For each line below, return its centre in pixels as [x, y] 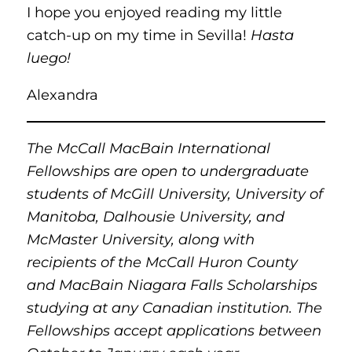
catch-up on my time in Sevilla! [138, 35]
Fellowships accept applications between [174, 330]
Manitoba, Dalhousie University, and [155, 216]
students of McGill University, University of [174, 193]
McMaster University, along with [140, 239]
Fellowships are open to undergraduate [167, 170]
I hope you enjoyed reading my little [154, 13]
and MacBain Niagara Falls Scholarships [172, 284]
